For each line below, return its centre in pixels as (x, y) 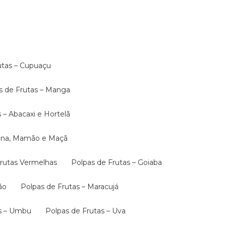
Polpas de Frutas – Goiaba (119, 162)
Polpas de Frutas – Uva (88, 211)
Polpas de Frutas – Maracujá (72, 187)
